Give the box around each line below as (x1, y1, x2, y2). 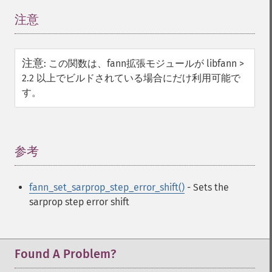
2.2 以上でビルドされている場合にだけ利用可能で (22, 72, 240, 84)
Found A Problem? (15, 246, 116, 261)
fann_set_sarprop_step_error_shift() (29, 182, 185, 193)
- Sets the (185, 182, 229, 193)
